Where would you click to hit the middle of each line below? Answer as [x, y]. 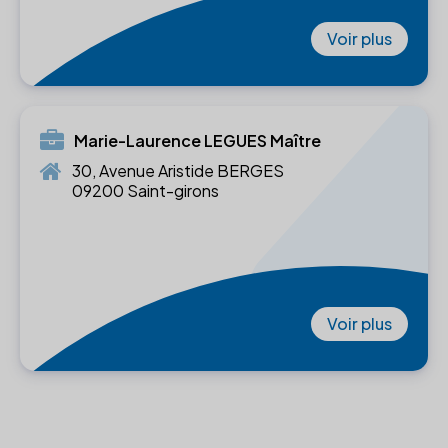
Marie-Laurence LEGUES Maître [197, 141]
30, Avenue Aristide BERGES [178, 171]
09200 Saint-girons [145, 191]
